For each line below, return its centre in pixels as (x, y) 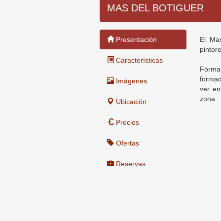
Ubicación (130, 102)
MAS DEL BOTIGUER (155, 8)
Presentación (135, 39)
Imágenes (130, 81)
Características (138, 60)
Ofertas (127, 143)
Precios (127, 122)
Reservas (130, 164)
